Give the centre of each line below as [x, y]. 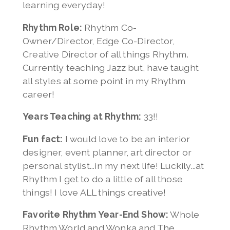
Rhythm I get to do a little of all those [103, 179]
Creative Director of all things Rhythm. [105, 54]
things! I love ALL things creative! [94, 192]
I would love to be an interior [127, 139]
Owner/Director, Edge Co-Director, [98, 41]
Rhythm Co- [111, 27]
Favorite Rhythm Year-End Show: [95, 215]
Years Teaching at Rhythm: [82, 117]
